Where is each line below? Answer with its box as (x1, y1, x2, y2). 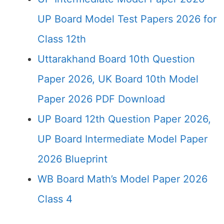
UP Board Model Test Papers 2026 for (37, 13, 216, 25)
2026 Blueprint (37, 153, 107, 165)
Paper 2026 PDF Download (37, 93, 165, 105)
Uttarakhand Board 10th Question (37, 53, 195, 65)
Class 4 (37, 193, 72, 205)
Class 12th (37, 33, 86, 45)
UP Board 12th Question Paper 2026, (37, 113, 211, 125)
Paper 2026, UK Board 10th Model (37, 73, 198, 85)
